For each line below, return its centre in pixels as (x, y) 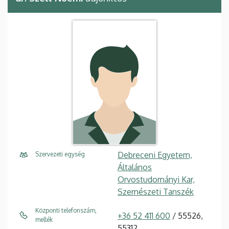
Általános (135, 167)
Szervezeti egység (60, 154)
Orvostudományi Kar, (156, 180)
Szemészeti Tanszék (156, 192)
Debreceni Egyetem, (155, 155)
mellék (44, 220)
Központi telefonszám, (66, 211)
